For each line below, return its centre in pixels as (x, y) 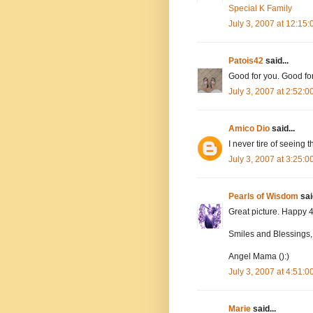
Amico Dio (249, 128)
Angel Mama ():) (259, 256)
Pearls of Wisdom (263, 196)
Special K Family (260, 8)
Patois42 (246, 60)
